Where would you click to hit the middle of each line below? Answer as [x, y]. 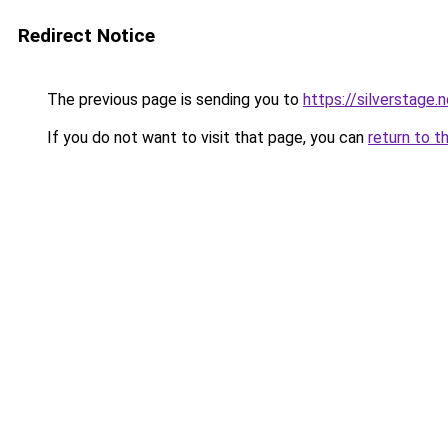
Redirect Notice [86, 35]
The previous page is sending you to [173, 99]
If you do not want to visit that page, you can [205, 137]
